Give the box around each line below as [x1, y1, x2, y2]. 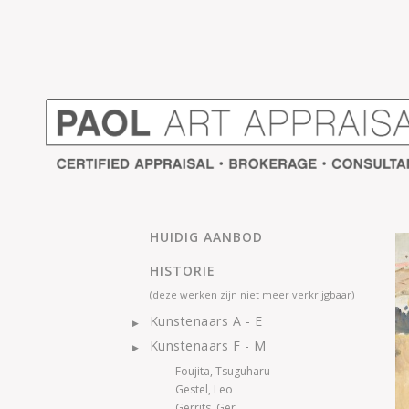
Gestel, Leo [175, 382, 233, 397]
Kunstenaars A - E [149, 312, 262, 330]
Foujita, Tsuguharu [175, 363, 270, 379]
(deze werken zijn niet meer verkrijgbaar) [150, 288, 354, 301]
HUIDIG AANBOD [150, 228, 263, 246]
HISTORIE [150, 262, 215, 279]
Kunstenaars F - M [149, 337, 266, 354]
